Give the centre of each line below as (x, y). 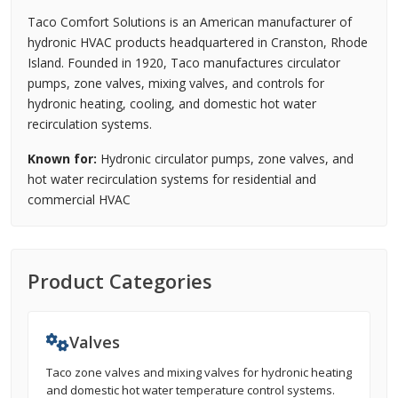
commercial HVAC (79, 199)
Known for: (62, 159)
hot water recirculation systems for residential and (172, 179)
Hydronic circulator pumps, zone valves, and (225, 159)
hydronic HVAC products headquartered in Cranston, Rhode (198, 42)
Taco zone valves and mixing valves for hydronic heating (199, 372)
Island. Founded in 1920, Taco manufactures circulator (184, 63)
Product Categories (120, 281)
